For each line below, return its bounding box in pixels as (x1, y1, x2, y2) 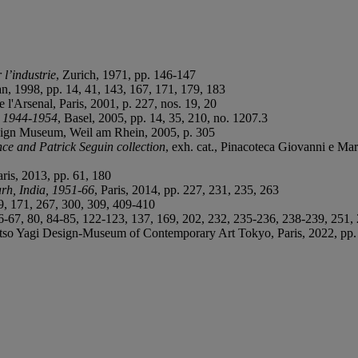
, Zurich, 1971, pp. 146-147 (56, 67, 196, 82)
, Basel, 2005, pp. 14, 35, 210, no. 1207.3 (58, 110, 268, 125)
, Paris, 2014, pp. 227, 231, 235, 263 (94, 182, 279, 197)
